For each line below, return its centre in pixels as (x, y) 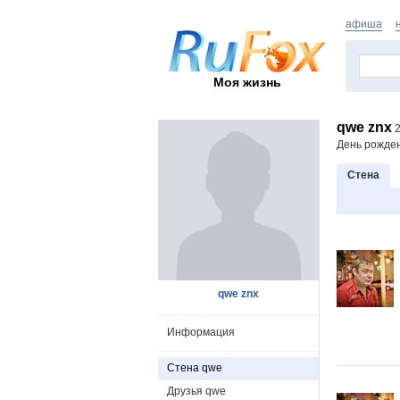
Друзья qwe (196, 391)
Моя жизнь (247, 82)
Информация (201, 332)
